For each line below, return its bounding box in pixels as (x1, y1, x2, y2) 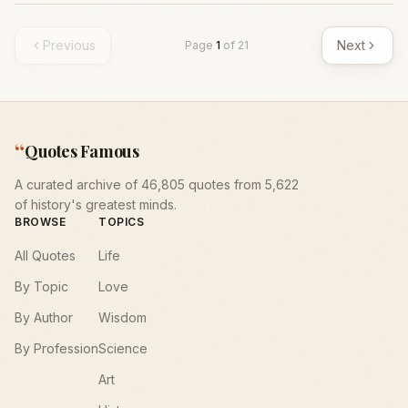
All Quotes (15, 248, 76, 263)
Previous (43, 37, 96, 53)
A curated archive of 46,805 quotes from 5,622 (15, 177, 299, 192)
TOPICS (98, 215, 145, 229)
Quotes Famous (25, 140, 139, 162)
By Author (15, 310, 73, 325)
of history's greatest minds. (15, 197, 177, 212)
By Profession (15, 341, 98, 356)
